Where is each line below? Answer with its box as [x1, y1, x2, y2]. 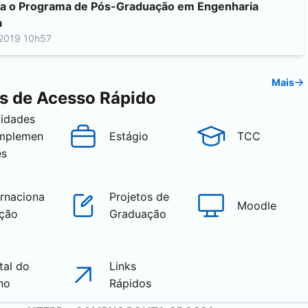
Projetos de [109, 190, 169, 203]
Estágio [109, 129, 148, 143]
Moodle [237, 198, 277, 212]
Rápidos [109, 276, 151, 290]
